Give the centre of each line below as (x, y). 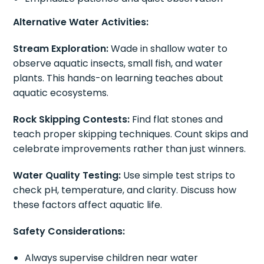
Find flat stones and (176, 119)
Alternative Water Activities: (81, 22)
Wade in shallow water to (168, 48)
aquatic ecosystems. (61, 93)
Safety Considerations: (69, 231)
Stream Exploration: (61, 48)
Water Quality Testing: (67, 175)
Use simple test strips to (178, 175)
